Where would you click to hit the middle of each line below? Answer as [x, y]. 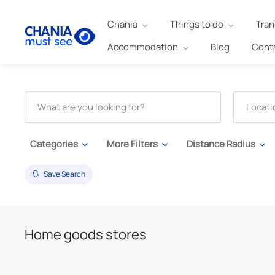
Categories [54, 144]
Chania [122, 24]
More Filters [132, 144]
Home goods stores [86, 234]
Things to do [196, 24]
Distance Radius [221, 144]
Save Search [64, 174]
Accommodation [142, 47]
